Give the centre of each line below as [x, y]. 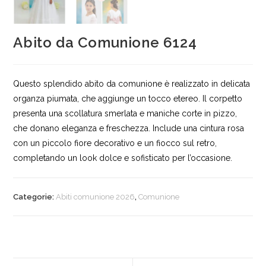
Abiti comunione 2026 [96, 197]
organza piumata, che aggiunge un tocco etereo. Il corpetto [128, 98]
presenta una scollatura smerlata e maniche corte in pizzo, [125, 113]
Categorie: [35, 197]
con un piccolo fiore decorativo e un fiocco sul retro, [115, 143]
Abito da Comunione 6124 [105, 42]
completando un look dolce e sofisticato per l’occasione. [123, 158]
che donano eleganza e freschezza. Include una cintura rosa [129, 128]
